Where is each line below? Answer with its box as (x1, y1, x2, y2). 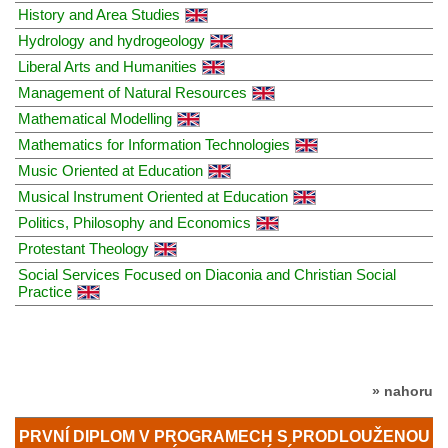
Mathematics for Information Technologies (18, 135, 290, 153)
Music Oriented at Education (18, 161, 203, 179)
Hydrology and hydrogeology (18, 31, 205, 49)
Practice (18, 282, 72, 300)
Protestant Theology (18, 239, 149, 257)
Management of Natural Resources (18, 83, 247, 101)
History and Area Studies (18, 5, 180, 23)
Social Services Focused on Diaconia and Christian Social (18, 265, 396, 283)
